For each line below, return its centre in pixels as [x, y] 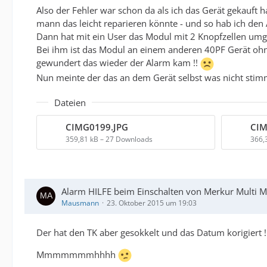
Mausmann [80, 203]
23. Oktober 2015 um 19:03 [152, 203]
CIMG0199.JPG [97, 127]
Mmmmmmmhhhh [77, 254]
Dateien [70, 102]
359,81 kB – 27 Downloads [109, 139]
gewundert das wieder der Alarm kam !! [118, 63]
